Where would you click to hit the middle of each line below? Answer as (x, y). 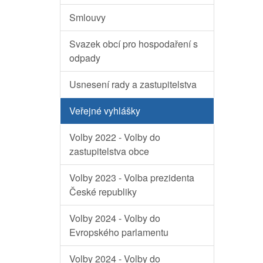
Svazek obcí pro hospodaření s (134, 43)
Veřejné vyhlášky (105, 110)
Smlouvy (87, 17)
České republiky (103, 191)
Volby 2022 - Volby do (115, 137)
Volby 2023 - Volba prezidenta (132, 177)
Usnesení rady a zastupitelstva (133, 84)
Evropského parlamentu (119, 232)
